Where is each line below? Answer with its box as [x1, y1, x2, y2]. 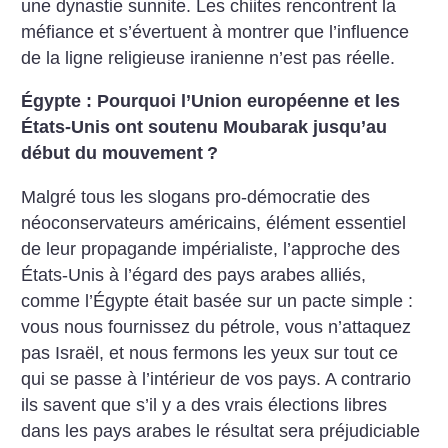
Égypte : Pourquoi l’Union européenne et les [21, 91, 401, 112]
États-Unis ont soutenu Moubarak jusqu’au [21, 117, 388, 138]
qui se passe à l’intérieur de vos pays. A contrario [21, 368, 412, 389]
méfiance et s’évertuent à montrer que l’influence [21, 21, 410, 42]
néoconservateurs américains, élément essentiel [21, 212, 407, 233]
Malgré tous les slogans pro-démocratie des [21, 186, 371, 207]
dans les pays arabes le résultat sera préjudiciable [21, 420, 421, 441]
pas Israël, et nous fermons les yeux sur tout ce [21, 342, 399, 363]
